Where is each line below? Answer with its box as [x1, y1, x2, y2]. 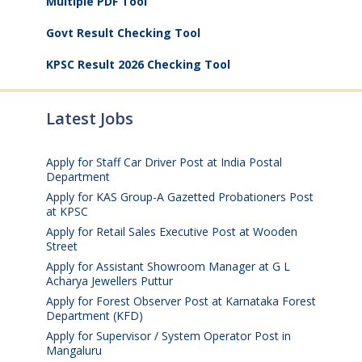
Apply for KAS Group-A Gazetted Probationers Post [46, 188, 314, 204]
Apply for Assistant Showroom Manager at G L [46, 258, 290, 274]
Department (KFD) [46, 307, 143, 323]
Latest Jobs [46, 107, 133, 129]
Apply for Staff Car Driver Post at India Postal [46, 154, 282, 170]
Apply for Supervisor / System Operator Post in [46, 327, 291, 343]
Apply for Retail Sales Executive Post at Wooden [46, 223, 297, 239]
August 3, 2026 [146, 307, 225, 323]
